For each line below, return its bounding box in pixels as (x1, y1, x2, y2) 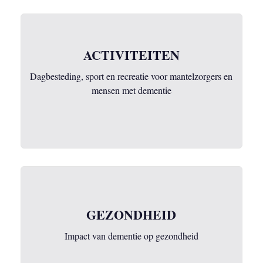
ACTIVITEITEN (83, 45, 180, 65)
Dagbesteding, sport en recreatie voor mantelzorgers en (30, 70, 233, 82)
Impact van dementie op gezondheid (64, 230, 198, 242)
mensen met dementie (91, 84, 171, 96)
